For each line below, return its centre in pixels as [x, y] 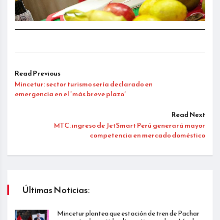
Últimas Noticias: [56, 190]
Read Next [188, 114]
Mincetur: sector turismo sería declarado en [84, 84]
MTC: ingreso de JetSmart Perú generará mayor [130, 125]
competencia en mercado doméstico [148, 135]
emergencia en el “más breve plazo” [70, 94]
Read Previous [38, 73]
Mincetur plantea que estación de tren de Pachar [128, 213]
